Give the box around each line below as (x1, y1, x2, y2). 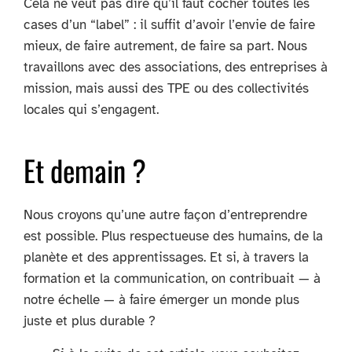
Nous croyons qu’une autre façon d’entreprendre (24, 206, 307, 223)
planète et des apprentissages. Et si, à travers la (24, 248, 309, 266)
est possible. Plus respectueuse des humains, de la (24, 227, 323, 244)
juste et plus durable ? (24, 312, 156, 329)
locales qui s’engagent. (24, 101, 159, 118)
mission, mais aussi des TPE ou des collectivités (24, 79, 309, 97)
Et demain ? (24, 148, 146, 192)
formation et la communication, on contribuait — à (24, 269, 321, 287)
